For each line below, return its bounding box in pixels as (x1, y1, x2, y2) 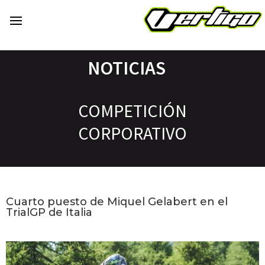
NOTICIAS (88, 56, 166, 80)
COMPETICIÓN (78, 99, 187, 122)
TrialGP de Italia (6, 206, 92, 219)
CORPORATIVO (78, 122, 187, 145)
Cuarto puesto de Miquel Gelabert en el (6, 195, 228, 209)
